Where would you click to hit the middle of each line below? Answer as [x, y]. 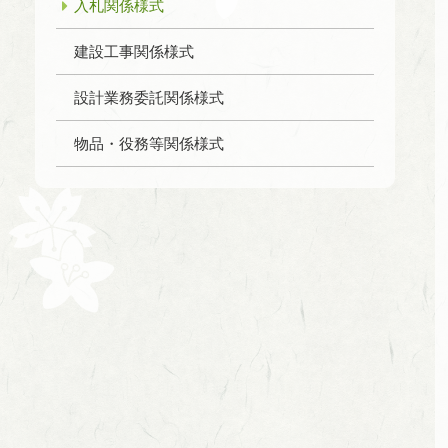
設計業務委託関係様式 [149, 98]
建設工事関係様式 [134, 52]
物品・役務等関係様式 [149, 144]
